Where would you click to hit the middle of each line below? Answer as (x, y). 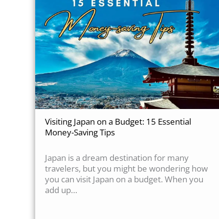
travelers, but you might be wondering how (126, 169)
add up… (61, 190)
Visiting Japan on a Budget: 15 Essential (118, 122)
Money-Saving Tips (80, 132)
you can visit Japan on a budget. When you (124, 179)
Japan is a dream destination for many (117, 158)
